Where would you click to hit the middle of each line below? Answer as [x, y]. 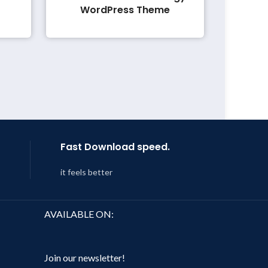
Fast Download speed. [115, 147]
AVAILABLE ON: [79, 214]
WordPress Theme [125, 10]
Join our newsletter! [84, 257]
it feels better [87, 172]
